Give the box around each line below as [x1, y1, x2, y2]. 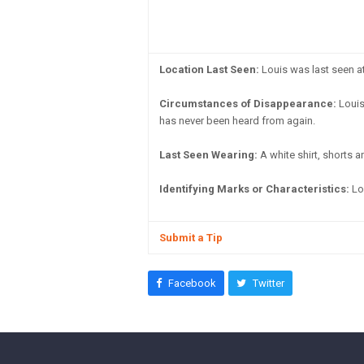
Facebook [167, 277, 216, 289]
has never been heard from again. [159, 115, 315, 127]
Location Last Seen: [159, 63, 259, 76]
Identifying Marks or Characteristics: [159, 183, 349, 195]
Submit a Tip [159, 232, 223, 244]
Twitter [252, 277, 284, 289]
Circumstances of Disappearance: [159, 97, 336, 110]
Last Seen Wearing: [159, 149, 258, 161]
